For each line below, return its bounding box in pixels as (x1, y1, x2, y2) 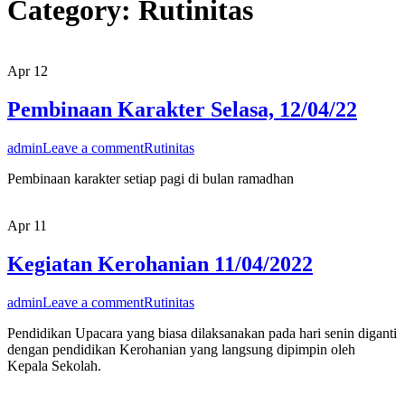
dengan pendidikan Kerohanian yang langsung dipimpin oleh (7, 341, 355, 357)
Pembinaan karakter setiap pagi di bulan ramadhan (7, 170, 294, 186)
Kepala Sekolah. (7, 357, 101, 373)
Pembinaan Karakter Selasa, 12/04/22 (7, 97, 357, 121)
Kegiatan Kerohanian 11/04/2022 (7, 251, 313, 276)
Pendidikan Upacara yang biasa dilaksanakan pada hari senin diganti (7, 325, 397, 341)
